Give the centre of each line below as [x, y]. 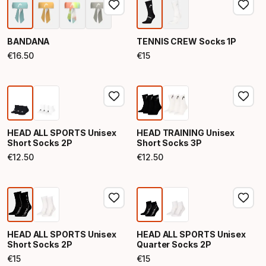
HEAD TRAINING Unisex [186, 133]
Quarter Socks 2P [174, 244]
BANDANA [28, 41]
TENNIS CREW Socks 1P [187, 41]
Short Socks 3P [169, 143]
